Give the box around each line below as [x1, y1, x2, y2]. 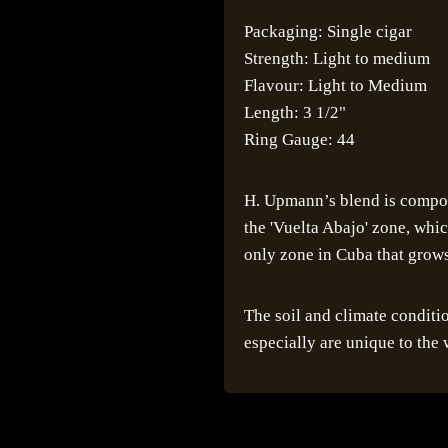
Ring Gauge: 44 [244, 130, 355, 149]
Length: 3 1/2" [244, 103, 346, 122]
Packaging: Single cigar [244, 22, 412, 41]
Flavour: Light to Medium [244, 76, 427, 95]
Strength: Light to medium [244, 49, 430, 68]
